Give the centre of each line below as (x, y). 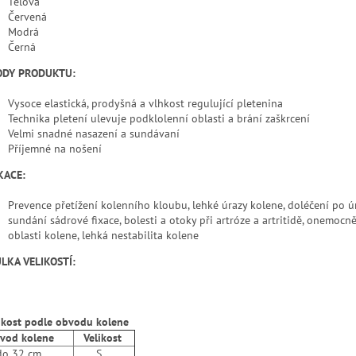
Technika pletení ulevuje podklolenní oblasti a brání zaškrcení (159, 118)
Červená (27, 16)
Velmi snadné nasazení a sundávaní (94, 133)
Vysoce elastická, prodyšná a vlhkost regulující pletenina (145, 103)
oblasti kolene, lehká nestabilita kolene (103, 235)
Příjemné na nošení (55, 148)
